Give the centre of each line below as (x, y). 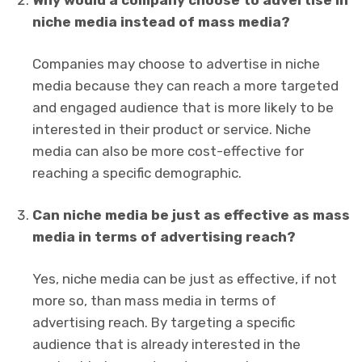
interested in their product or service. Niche (172, 130)
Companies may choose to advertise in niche (177, 64)
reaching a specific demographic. (137, 173)
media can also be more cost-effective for (168, 152)
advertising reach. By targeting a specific (164, 322)
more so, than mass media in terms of (155, 300)
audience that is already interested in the (167, 344)
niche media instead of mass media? (161, 22)
